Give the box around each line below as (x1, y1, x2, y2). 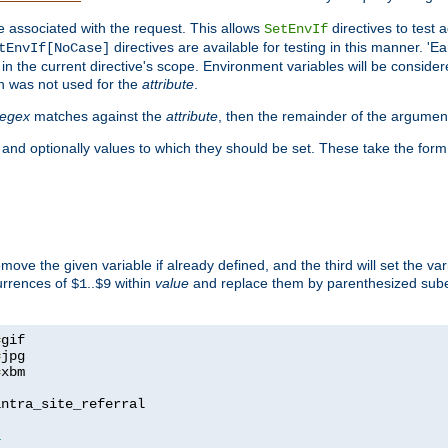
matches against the (30, 107, 166, 124)
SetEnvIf (264, 20, 328, 37)
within (111, 274, 155, 291)
